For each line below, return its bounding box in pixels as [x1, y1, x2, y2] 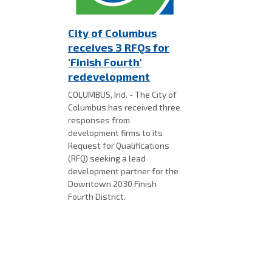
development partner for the [68, 166, 178, 177]
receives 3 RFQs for [68, 41, 169, 55]
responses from [68, 115, 130, 126]
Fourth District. [68, 191, 127, 202]
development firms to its [68, 127, 163, 138]
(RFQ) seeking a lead [68, 153, 146, 164]
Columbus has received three [68, 102, 180, 113]
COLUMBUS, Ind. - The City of [68, 89, 177, 100]
